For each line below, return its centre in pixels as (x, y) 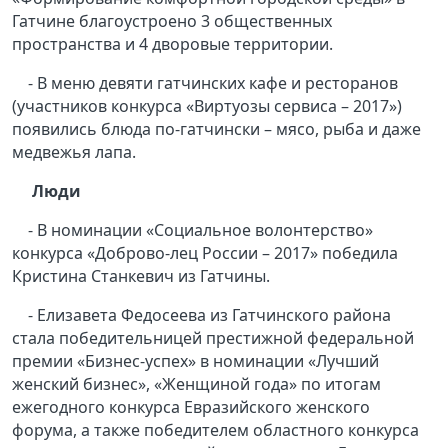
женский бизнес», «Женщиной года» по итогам (196, 384)
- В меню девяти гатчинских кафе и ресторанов (213, 83)
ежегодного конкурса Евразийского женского (191, 407)
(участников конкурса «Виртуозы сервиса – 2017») (207, 106)
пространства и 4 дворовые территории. (172, 44)
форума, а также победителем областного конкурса (215, 430)
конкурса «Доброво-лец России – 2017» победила (205, 253)
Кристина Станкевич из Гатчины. (141, 276)
